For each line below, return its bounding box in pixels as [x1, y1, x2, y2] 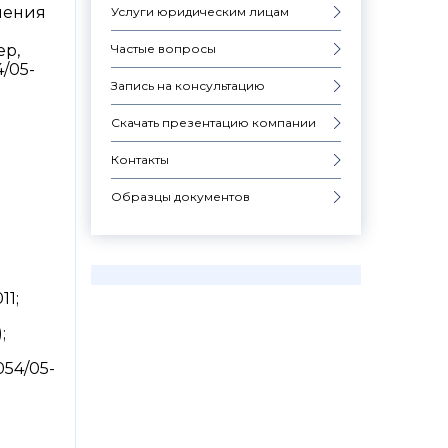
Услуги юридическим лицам [111, 3, 289, 19]
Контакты [111, 151, 169, 167]
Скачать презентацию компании [111, 114, 316, 130]
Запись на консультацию [111, 77, 265, 93]
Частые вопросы [111, 40, 216, 56]
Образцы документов [111, 188, 250, 204]
